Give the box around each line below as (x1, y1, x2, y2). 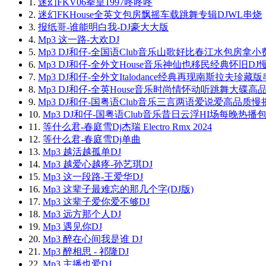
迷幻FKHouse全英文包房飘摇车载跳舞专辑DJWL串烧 (38, 9, 262, 20)
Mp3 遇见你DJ (43, 221, 102, 232)
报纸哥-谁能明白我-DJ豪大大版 (38, 22, 169, 33)
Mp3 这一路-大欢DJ (38, 34, 119, 45)
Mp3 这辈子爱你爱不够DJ (43, 197, 150, 207)
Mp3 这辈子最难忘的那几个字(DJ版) (43, 184, 194, 195)
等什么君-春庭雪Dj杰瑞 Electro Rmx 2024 (43, 122, 212, 132)
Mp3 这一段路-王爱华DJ (43, 172, 143, 182)
